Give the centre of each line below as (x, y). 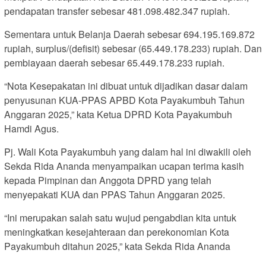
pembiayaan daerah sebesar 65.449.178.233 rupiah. (114, 62)
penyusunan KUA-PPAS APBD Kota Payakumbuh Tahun (124, 100)
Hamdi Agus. (31, 128)
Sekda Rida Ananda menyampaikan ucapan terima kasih (124, 166)
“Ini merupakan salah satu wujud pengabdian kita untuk (120, 217)
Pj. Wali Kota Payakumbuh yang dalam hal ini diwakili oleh (128, 151)
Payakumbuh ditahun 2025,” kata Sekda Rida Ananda (117, 246)
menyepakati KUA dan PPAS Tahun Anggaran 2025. (115, 194)
